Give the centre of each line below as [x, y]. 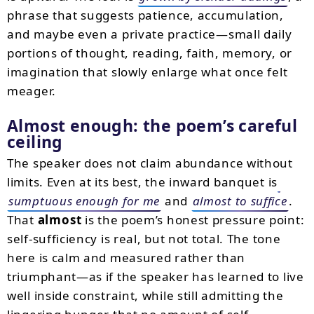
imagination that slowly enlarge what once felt [148, 72]
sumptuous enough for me [84, 201]
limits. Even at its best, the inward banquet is [142, 182]
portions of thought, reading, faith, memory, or [150, 53]
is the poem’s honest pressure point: [193, 220]
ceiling [35, 142]
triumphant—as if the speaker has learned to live [156, 277]
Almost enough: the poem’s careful [152, 125]
